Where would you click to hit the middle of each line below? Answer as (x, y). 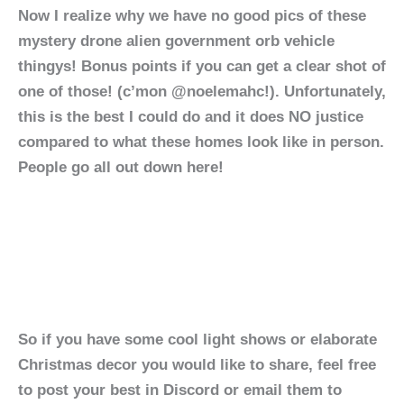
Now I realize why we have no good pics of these (192, 16)
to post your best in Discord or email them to (180, 390)
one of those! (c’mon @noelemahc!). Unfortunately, (202, 92)
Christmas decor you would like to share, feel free (197, 364)
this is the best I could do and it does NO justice (191, 117)
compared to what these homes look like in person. (201, 142)
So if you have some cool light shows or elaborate (197, 339)
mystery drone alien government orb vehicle (176, 41)
